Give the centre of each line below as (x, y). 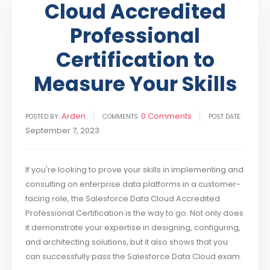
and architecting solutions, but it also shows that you (127, 242)
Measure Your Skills (135, 84)
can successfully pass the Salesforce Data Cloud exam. (134, 257)
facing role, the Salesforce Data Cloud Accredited (123, 199)
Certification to (135, 60)
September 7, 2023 (63, 131)
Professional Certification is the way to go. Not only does (135, 213)
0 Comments (167, 116)
